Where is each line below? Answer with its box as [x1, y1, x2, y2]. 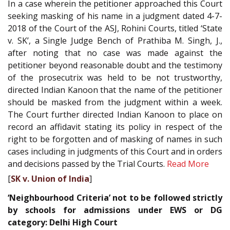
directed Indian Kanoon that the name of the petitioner [8, 84, 222, 96]
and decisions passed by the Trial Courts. [8, 158, 167, 170]
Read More [167, 158, 209, 170]
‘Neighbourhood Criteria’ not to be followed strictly [8, 191, 222, 203]
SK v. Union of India [11, 173, 89, 185]
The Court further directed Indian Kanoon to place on [8, 109, 222, 121]
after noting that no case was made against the [8, 47, 222, 59]
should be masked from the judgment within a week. [8, 97, 222, 108]
